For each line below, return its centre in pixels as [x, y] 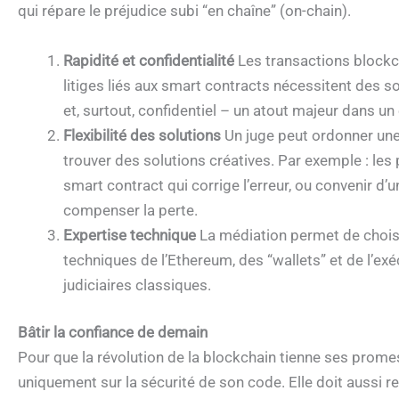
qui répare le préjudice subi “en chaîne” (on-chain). [184, 11]
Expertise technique [130, 235]
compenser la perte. [130, 210]
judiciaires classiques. [137, 285]
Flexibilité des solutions [142, 135]
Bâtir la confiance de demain [113, 333]
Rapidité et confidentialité [149, 60]
